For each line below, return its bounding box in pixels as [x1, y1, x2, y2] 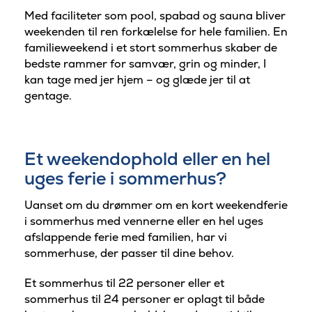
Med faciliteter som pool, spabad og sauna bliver [24, 8, 286, 24]
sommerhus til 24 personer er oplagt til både [24, 292, 265, 307]
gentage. [24, 88, 72, 104]
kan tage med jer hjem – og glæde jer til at [24, 72, 250, 88]
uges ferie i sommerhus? [24, 167, 226, 190]
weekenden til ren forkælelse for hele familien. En [24, 24, 288, 40]
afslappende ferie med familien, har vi [24, 229, 227, 244]
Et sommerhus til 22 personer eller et [24, 276, 224, 291]
